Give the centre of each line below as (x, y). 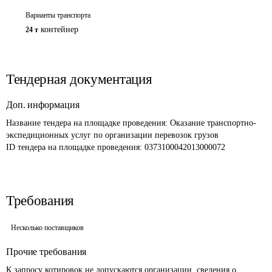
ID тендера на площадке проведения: (75, 147)
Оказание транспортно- (213, 123)
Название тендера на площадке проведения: (88, 123)
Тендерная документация (79, 79)
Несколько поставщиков (47, 228)
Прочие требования (46, 252)
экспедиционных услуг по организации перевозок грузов (112, 135)
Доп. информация (43, 105)
